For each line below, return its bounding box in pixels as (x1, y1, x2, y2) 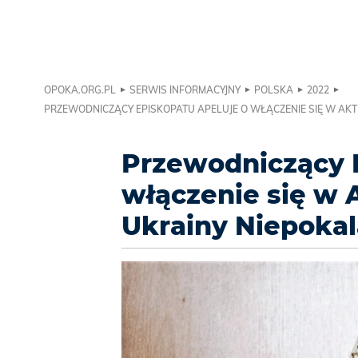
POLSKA (254, 84, 293, 97)
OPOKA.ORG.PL (44, 84, 116, 97)
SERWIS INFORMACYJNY (129, 84, 241, 97)
